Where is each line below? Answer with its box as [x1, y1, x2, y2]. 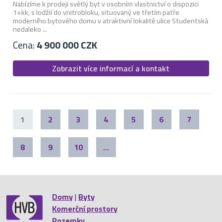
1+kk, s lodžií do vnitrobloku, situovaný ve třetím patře [12, 5, 179, 19]
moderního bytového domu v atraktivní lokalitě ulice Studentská [12, 14, 208, 28]
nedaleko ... [12, 22, 47, 36]
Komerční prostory [52, 201, 118, 216]
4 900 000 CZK [36, 36, 97, 54]
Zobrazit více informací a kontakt [52, 61, 170, 76]
